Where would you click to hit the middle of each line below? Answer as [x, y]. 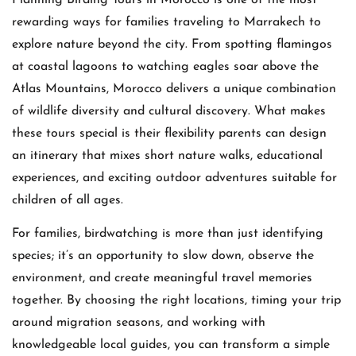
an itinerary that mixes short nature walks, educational [167, 155]
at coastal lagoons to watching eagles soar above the [165, 66]
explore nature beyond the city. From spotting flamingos [172, 44]
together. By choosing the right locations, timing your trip [176, 301]
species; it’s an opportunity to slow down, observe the [163, 256]
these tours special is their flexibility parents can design [169, 133]
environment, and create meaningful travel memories [162, 279]
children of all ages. [68, 200]
